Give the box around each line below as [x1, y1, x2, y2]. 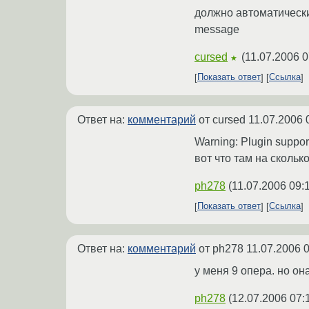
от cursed [196, 113, 248, 126]
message [195, 23, 239, 35]
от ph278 [196, 242, 246, 255]
